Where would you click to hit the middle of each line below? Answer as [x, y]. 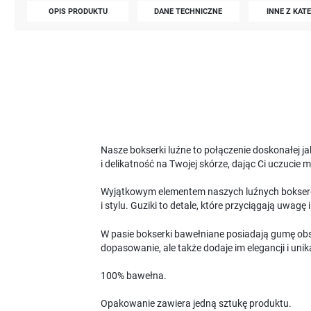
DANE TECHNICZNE [188, 11]
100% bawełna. [133, 276]
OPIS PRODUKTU [78, 11]
